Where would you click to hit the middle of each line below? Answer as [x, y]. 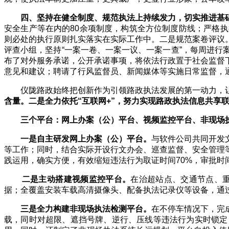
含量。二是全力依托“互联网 [55, 101]
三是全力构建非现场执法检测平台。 [86, 209]
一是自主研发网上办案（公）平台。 [86, 139]
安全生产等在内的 [37, 28]
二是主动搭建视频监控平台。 [76, 179]
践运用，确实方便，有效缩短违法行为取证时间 [90, 160]
